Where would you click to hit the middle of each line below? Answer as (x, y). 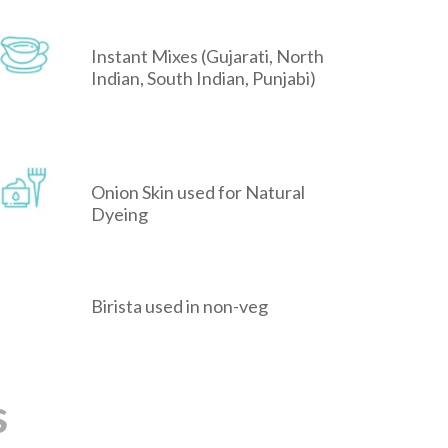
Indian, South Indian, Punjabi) (203, 78)
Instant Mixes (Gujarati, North (207, 56)
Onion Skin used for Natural (198, 192)
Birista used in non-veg (179, 306)
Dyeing (119, 214)
